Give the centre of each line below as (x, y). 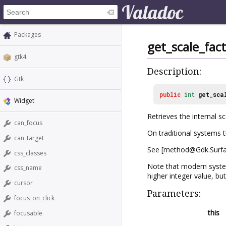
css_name (28, 168)
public (170, 94)
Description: (174, 72)
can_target (29, 138)
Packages (27, 35)
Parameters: (174, 193)
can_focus (28, 123)
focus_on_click (34, 198)
